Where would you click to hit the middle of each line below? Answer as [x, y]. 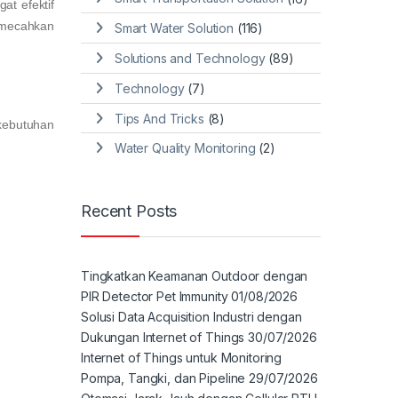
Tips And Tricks [159, 118]
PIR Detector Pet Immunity [155, 296]
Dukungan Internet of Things [163, 337]
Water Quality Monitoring [185, 148]
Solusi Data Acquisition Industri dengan [191, 316]
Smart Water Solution [174, 28]
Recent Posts [129, 211]
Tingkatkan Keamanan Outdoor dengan [195, 275]
